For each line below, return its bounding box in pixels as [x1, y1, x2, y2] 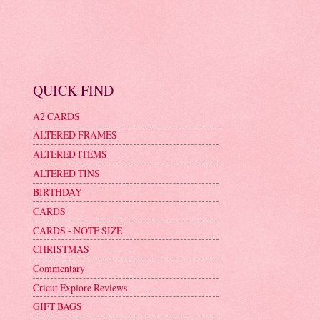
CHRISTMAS [33, 242, 89, 256]
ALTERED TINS [33, 166, 100, 180]
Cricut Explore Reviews [33, 280, 127, 294]
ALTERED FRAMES [33, 128, 117, 142]
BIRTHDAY [33, 185, 82, 199]
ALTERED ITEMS [33, 147, 107, 161]
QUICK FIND [33, 80, 114, 100]
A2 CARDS [33, 109, 80, 123]
